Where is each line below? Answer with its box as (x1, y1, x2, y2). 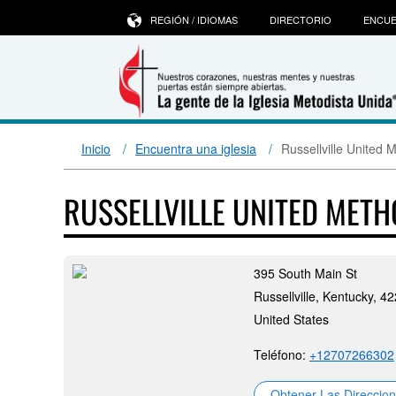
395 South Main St (254, 264, 357, 282)
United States (254, 310, 329, 328)
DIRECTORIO (269, 12, 331, 27)
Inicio (81, 140, 110, 157)
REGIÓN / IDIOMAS (149, 12, 238, 27)
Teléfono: (254, 346, 309, 363)
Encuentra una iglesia (135, 140, 256, 157)
